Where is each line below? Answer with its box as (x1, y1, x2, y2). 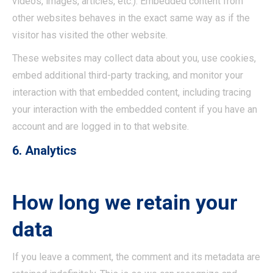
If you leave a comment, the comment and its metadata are (12, 251, 260, 263)
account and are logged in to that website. (12, 121, 189, 132)
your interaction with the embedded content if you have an (12, 104, 257, 115)
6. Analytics (12, 143, 77, 158)
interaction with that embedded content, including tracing (12, 87, 251, 98)
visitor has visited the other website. (12, 29, 168, 41)
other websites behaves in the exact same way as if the (12, 12, 250, 24)
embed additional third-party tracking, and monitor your (12, 69, 243, 81)
